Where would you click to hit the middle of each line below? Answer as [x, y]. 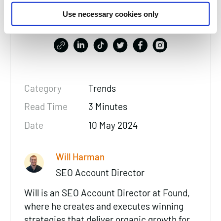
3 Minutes [108, 107]
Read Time [46, 107]
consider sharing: [110, 22]
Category [43, 88]
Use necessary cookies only [110, 14]
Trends [102, 88]
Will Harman [80, 156]
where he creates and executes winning [104, 206]
